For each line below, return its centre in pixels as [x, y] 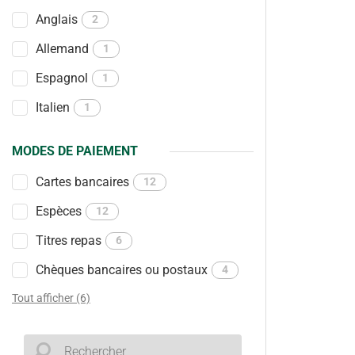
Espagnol [62, 78]
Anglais [57, 19]
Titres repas [69, 240]
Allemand [62, 49]
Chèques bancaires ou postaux [122, 270]
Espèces [59, 211]
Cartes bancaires [82, 182]
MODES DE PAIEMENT [75, 151]
